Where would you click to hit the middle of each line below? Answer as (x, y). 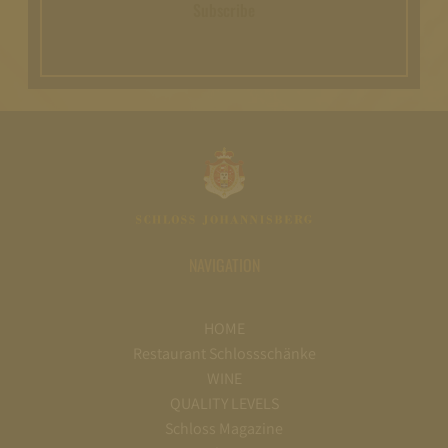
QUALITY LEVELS (224, 404)
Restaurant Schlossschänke (224, 354)
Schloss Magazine (224, 429)
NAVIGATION (224, 265)
